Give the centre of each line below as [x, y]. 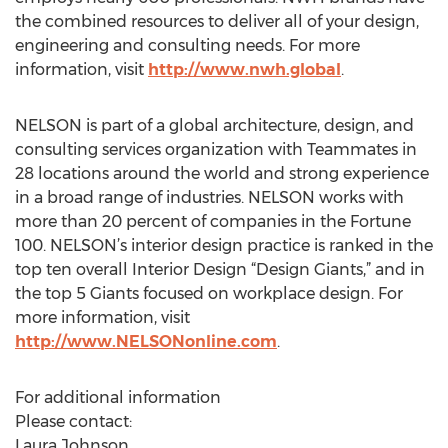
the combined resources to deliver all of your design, [217, 21]
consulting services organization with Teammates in [216, 149]
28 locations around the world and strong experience [222, 173]
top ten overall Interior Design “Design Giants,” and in [220, 269]
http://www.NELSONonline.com [146, 341]
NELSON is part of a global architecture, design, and [214, 125]
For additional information [118, 397]
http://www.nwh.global [244, 69]
